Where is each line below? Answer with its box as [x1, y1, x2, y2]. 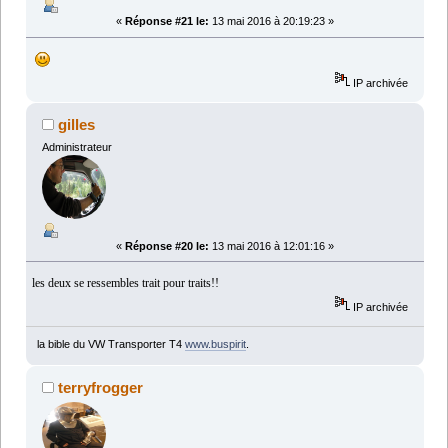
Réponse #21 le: [125, 15, 209, 28]
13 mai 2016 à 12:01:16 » [209, 239, 334, 252]
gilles [58, 115, 96, 133]
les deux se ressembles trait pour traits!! [32, 275, 220, 290]
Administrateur [41, 140, 112, 153]
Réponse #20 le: [125, 239, 209, 252]
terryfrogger [58, 379, 144, 397]
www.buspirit [184, 338, 246, 351]
